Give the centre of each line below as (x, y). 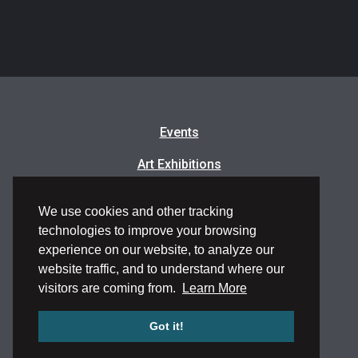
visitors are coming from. (110, 288)
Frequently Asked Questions (179, 260)
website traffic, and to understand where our (161, 268)
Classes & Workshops (179, 196)
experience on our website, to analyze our (156, 249)
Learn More (215, 288)
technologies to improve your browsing (147, 230)
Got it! (166, 326)
